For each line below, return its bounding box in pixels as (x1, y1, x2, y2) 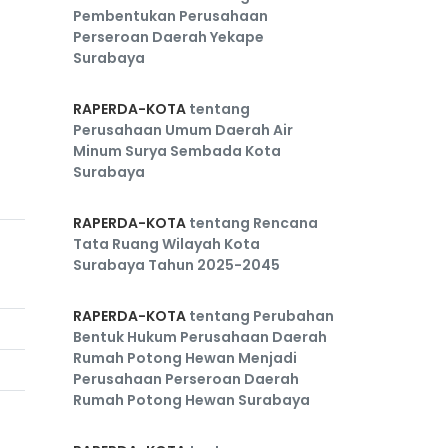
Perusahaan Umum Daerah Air (73, 120, 293, 140)
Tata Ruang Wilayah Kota (73, 234, 260, 254)
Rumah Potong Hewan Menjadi (73, 348, 297, 368)
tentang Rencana (186, 213, 318, 233)
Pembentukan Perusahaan (73, 6, 268, 26)
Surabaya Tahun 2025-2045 (73, 255, 280, 275)
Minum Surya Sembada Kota (73, 141, 281, 161)
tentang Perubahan (186, 306, 334, 326)
